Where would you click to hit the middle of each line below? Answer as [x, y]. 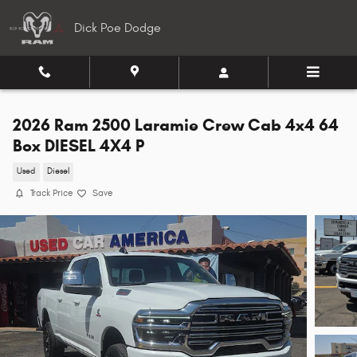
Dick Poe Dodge [118, 28]
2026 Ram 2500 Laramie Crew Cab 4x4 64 [176, 125]
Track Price [52, 193]
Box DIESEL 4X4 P [78, 146]
